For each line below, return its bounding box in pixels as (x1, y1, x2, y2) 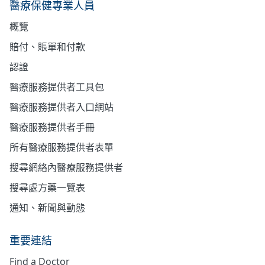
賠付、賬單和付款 (9, 40, 85, 53)
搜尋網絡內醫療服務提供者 (9, 160, 123, 174)
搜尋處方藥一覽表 (9, 180, 85, 194)
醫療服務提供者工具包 (9, 80, 104, 93)
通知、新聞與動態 (9, 201, 85, 214)
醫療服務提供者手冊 (9, 120, 95, 134)
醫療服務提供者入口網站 (9, 100, 114, 114)
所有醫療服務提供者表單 (9, 140, 114, 154)
